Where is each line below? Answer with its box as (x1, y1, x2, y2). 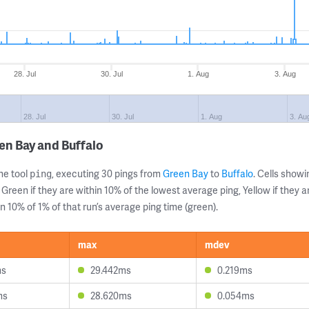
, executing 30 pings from (52, 167, 163, 180)
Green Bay (163, 167, 208, 180)
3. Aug (274, 70, 296, 78)
